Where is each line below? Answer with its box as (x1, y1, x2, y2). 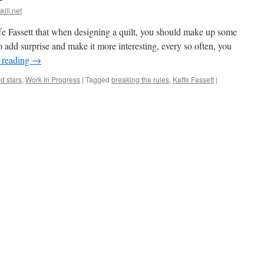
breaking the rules (111, 74, 169, 84)
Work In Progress (25, 74, 80, 84)
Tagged (85, 74, 110, 84)
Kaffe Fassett (173, 74, 214, 84)
